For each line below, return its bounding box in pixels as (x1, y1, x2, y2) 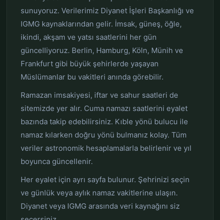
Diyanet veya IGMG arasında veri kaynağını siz (20, 201, 180, 211)
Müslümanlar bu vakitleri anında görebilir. (20, 72, 164, 82)
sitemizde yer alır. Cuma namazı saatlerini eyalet (20, 104, 188, 113)
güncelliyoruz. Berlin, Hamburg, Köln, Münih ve (20, 46, 183, 55)
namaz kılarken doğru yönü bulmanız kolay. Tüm (20, 130, 187, 139)
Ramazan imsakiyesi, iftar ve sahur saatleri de (20, 90, 178, 100)
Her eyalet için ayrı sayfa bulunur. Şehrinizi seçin (20, 175, 190, 184)
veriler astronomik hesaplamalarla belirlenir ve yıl (20, 143, 192, 153)
